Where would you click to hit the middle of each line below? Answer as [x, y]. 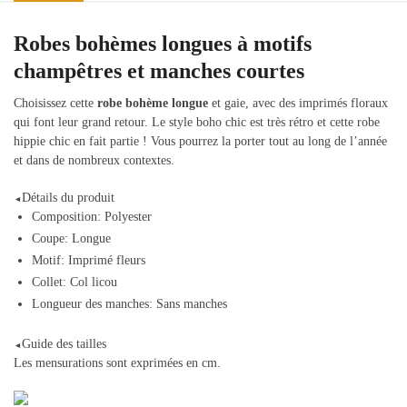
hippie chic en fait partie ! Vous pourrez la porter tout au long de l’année [200, 142]
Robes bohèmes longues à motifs [163, 44]
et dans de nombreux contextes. [96, 161]
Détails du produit [68, 198]
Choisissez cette [55, 104]
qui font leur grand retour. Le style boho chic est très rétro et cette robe [197, 123]
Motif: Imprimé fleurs [89, 261]
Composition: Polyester [92, 217]
